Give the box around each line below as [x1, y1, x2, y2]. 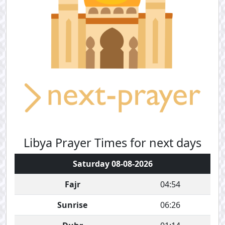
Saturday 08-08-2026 [72, 158, 153, 169]
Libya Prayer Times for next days [24, 135, 201, 151]
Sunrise [57, 199, 87, 210]
